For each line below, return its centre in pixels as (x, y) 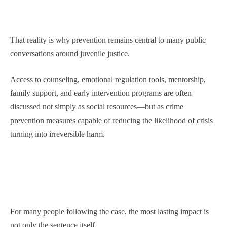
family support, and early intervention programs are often (101, 93)
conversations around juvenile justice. (70, 53)
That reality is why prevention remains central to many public (108, 40)
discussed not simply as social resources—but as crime (97, 107)
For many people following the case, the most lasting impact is (109, 212)
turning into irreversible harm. (58, 134)
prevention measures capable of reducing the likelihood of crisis (111, 120)
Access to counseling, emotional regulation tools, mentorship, (108, 79)
